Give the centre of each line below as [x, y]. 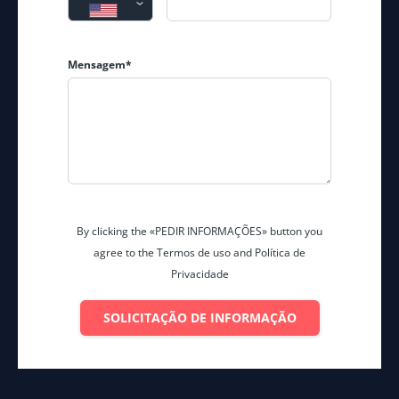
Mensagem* [100, 64]
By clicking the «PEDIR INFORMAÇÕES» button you [199, 231]
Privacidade [199, 273]
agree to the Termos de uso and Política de [199, 252]
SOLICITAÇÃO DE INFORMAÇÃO [199, 317]
